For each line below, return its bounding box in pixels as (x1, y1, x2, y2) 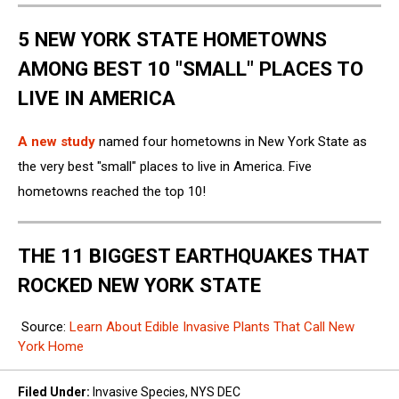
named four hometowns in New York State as (95, 134, 367, 151)
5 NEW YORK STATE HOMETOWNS (18, 27, 327, 51)
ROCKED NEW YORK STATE (18, 273, 261, 297)
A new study (18, 134, 95, 151)
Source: (18, 318, 69, 335)
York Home (18, 338, 84, 354)
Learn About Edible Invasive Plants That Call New (69, 318, 354, 335)
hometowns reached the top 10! (18, 183, 206, 200)
